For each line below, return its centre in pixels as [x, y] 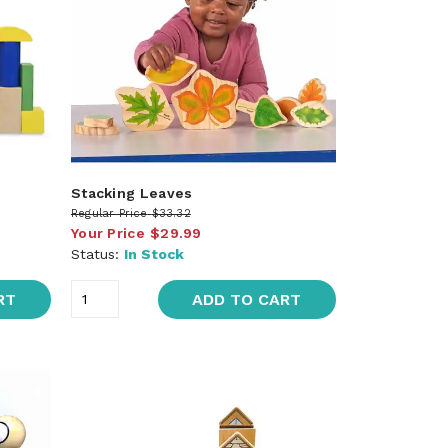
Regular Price [109, 213]
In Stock [153, 253]
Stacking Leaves [131, 192]
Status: [97, 253]
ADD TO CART [247, 299]
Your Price [107, 232]
